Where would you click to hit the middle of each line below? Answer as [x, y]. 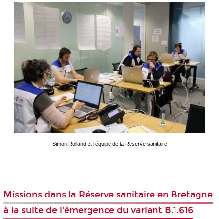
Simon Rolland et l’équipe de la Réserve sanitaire [109, 144]
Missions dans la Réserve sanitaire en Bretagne [108, 195]
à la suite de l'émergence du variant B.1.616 [98, 210]
